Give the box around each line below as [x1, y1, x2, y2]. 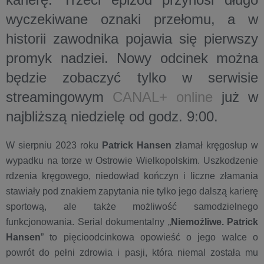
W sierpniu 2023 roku [6, 140, 102, 150]
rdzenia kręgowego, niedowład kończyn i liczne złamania [6, 171, 258, 181]
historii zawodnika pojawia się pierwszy [6, 31, 258, 47]
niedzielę [71, 108, 125, 124]
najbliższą [6, 108, 71, 124]
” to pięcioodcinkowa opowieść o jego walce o [41, 232, 258, 242]
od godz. [125, 108, 187, 124]
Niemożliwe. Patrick [170, 217, 258, 227]
